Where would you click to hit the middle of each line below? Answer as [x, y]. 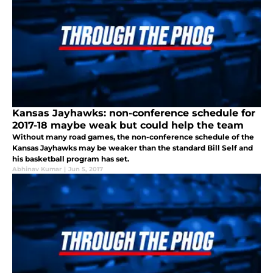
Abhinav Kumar [37, 169]
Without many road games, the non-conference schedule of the [133, 137]
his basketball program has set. [71, 159]
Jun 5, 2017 [86, 169]
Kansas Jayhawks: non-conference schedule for [134, 113]
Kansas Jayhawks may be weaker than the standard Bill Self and [133, 148]
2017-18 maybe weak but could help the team [128, 126]
